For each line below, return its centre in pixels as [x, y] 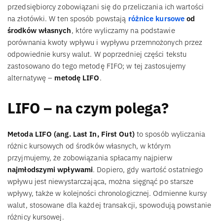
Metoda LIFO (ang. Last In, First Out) [71, 134]
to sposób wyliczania [170, 134]
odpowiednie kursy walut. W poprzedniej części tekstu [97, 54]
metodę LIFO [77, 78]
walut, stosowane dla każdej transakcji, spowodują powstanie [109, 205]
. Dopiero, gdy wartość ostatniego [148, 169]
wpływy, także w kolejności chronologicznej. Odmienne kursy [107, 193]
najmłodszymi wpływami [50, 169]
